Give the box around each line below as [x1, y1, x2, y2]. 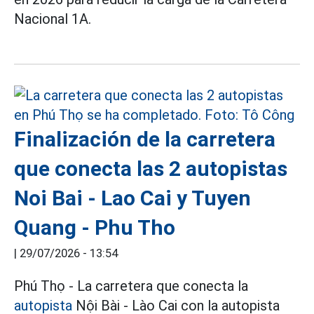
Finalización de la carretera [14, 127, 275, 151]
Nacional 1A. [14, 11, 91, 27]
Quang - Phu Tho [14, 215, 175, 240]
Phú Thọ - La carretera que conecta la [14, 278, 248, 294]
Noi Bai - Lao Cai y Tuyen [14, 186, 251, 210]
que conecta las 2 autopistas [14, 156, 287, 181]
